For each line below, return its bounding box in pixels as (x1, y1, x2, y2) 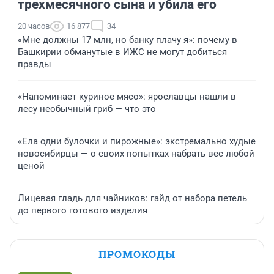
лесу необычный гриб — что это (18, 103, 156, 114)
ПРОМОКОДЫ (98, 246, 176, 261)
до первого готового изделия (18, 204, 147, 216)
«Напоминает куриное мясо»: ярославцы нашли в (18, 91, 236, 102)
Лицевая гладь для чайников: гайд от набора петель (18, 192, 247, 204)
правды (18, 58, 51, 70)
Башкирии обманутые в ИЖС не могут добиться (18, 46, 227, 57)
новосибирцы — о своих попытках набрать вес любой (18, 147, 254, 159)
